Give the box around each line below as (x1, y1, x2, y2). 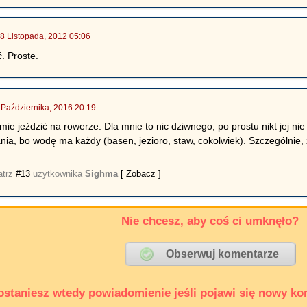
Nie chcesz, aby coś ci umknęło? (121, 214, 299, 228)
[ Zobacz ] (121, 169, 162, 180)
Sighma (85, 169, 119, 180)
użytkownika (30, 169, 86, 180)
